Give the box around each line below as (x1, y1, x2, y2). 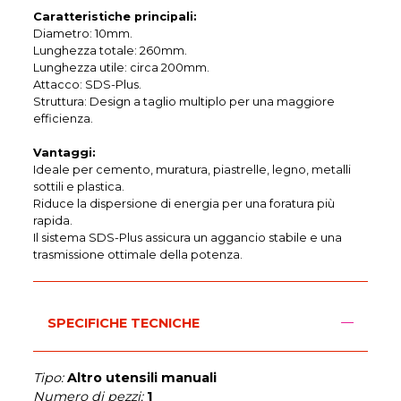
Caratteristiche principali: (33, 9, 198, 23)
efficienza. (33, 111, 94, 125)
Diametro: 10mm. (33, 26, 133, 40)
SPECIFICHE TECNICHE (47, 314, 200, 331)
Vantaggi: (33, 145, 97, 159)
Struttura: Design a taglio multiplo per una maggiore (33, 94, 336, 108)
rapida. (33, 213, 73, 227)
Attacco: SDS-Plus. (33, 77, 142, 91)
